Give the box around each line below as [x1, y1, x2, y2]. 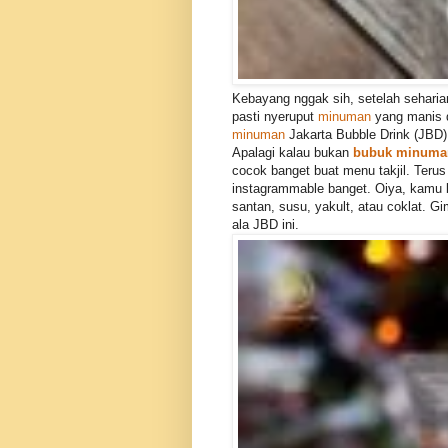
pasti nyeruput [232, 109, 318, 125]
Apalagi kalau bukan [232, 145, 353, 161]
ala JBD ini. [232, 217, 303, 233]
